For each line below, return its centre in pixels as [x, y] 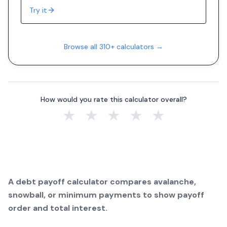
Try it [38, 10]
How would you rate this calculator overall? [113, 99]
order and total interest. [58, 208]
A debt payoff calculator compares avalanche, [102, 182]
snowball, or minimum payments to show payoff [106, 195]
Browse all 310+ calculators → [113, 47]
